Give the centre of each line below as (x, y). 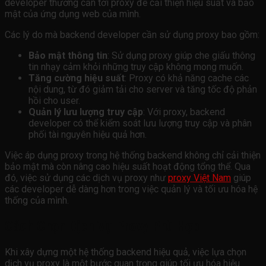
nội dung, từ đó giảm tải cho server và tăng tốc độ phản (143, 89)
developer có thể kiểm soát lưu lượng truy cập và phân (140, 123)
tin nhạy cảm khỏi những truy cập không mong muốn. (136, 66)
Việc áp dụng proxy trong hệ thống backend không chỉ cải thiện (133, 155)
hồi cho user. (54, 100)
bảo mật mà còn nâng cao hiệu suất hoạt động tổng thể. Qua (128, 166)
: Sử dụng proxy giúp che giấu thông (181, 55)
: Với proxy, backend (184, 112)
